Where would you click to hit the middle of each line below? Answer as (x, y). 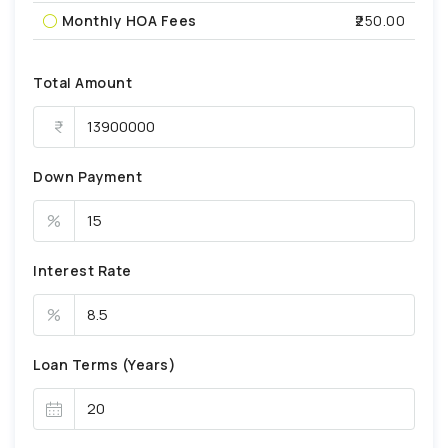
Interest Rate (82, 270)
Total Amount (82, 82)
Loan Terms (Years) (104, 364)
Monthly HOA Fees (129, 20)
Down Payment (87, 176)
